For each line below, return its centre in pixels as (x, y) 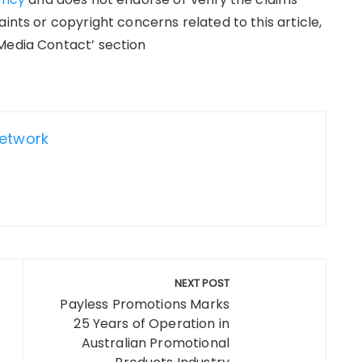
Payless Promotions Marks (145, 304)
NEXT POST (202, 283)
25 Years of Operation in (152, 324)
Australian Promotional (155, 343)
